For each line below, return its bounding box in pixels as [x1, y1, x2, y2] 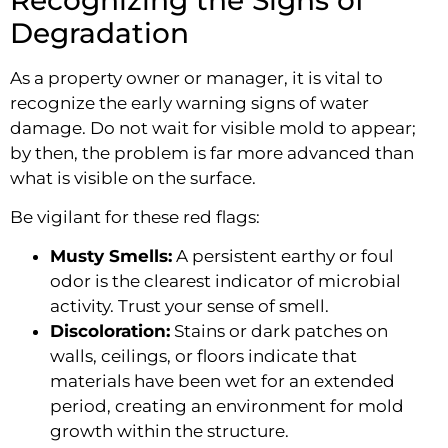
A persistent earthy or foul [172, 246, 394, 267]
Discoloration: [50, 321, 170, 342]
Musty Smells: [50, 246, 172, 267]
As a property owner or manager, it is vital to [10, 67, 383, 88]
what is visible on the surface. [10, 167, 256, 188]
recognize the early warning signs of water [10, 92, 369, 113]
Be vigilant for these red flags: [10, 207, 260, 228]
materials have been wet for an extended [50, 371, 395, 392]
